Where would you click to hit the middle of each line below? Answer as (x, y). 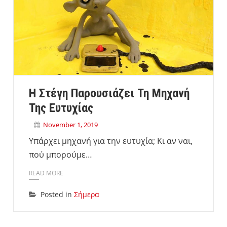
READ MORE (46, 173)
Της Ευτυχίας (61, 108)
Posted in (57, 194)
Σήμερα (87, 194)
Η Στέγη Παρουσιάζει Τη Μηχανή (109, 93)
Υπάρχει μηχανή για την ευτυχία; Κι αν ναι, (111, 141)
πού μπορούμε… (60, 154)
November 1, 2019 (70, 124)
